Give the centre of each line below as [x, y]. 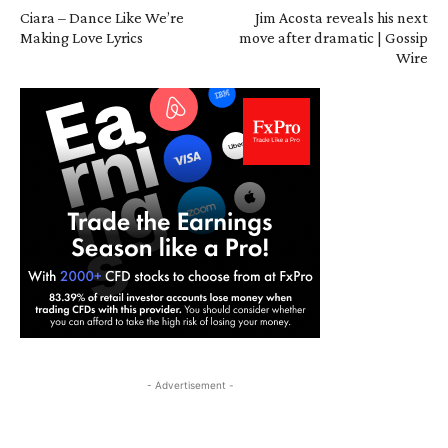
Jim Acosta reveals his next [341, 17]
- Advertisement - [190, 384]
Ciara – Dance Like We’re [102, 17]
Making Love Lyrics [81, 37]
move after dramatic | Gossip [333, 37]
